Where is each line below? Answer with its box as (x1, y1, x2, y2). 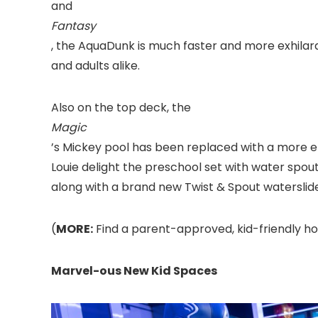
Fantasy (51, 18, 96, 34)
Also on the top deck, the (51, 99, 191, 116)
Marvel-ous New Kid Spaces (51, 263, 217, 279)
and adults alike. (51, 57, 140, 74)
